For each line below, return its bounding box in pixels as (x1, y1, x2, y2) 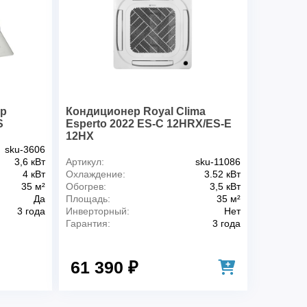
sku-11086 (195, 156, 241, 167)
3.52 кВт (204, 168, 241, 180)
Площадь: (65, 193, 110, 204)
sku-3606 (4, 143, 45, 155)
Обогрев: (65, 180, 106, 192)
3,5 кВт (209, 180, 241, 192)
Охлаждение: (65, 168, 125, 180)
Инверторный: (65, 205, 130, 217)
